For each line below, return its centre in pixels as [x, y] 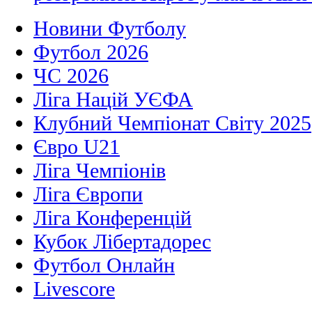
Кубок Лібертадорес [122, 242]
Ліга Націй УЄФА [113, 100]
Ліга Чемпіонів [100, 171]
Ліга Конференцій [112, 218]
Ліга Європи [88, 194]
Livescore [74, 289]
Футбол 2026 [91, 52]
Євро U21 [77, 147]
